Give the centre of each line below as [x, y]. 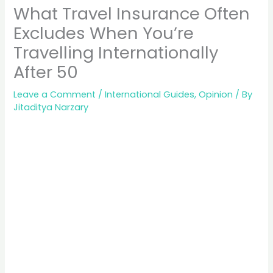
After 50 [46, 73]
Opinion [216, 95]
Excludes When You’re [104, 34]
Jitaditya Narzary [51, 108]
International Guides [150, 95]
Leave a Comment [55, 95]
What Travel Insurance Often [132, 14]
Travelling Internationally [116, 53]
